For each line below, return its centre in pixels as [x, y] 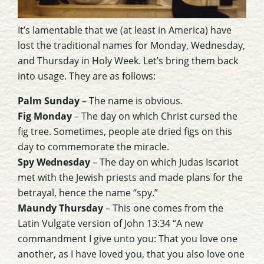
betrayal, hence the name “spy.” [88, 193]
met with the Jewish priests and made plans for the [130, 177]
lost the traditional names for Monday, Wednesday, [131, 45]
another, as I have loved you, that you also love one [131, 254]
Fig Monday [45, 116]
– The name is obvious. [132, 101]
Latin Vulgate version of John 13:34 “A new [110, 223]
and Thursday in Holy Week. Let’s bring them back [128, 61]
